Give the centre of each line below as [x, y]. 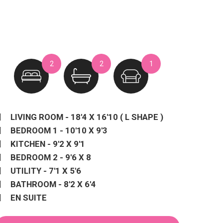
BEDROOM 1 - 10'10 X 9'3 [59, 130]
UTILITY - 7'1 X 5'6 [46, 171]
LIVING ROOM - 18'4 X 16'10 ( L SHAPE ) [87, 117]
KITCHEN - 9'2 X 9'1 [48, 144]
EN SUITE [29, 198]
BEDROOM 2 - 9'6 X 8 [51, 157]
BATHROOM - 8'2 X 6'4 [53, 184]
